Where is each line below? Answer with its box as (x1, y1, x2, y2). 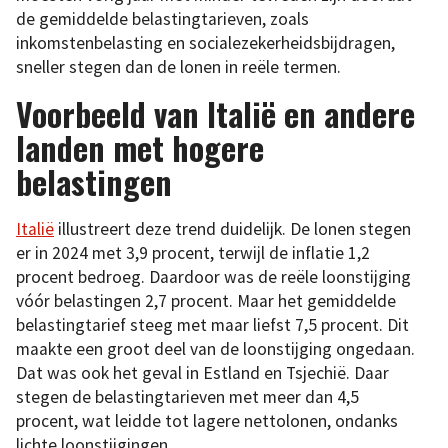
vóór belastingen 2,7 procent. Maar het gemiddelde (16, 289, 396, 312)
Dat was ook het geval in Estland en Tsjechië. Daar (16, 361, 389, 384)
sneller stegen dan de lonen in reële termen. (16, 56, 341, 79)
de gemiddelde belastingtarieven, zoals (16, 8, 309, 31)
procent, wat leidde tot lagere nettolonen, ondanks (16, 409, 398, 432)
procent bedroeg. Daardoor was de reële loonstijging (16, 265, 411, 288)
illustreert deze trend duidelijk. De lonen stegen (54, 217, 411, 240)
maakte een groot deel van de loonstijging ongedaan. (16, 337, 415, 360)
